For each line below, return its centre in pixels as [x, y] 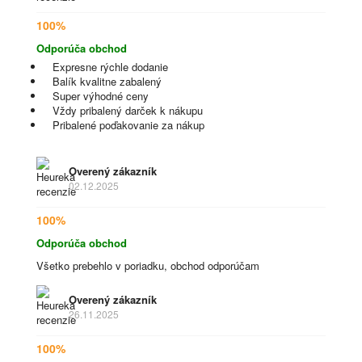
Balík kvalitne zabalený [107, 81]
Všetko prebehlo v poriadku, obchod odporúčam [148, 265]
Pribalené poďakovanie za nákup [128, 125]
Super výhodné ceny [101, 96]
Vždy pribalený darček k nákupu [128, 110]
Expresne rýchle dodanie [110, 67]
